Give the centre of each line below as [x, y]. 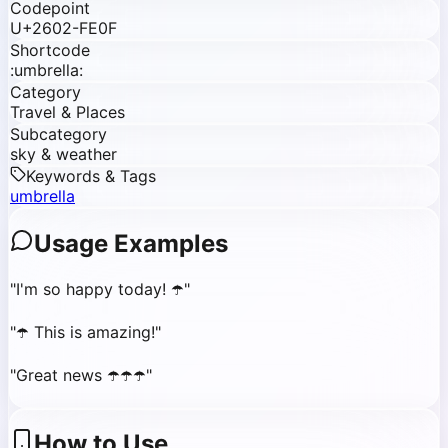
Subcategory [58, 133]
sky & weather [63, 153]
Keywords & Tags [91, 175]
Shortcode [50, 49]
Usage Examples [131, 243]
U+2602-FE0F [63, 27]
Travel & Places [67, 111]
